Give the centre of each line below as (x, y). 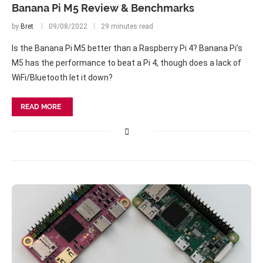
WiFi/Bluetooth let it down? (62, 77)
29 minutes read (127, 26)
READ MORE (41, 107)
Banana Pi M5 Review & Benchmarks (103, 8)
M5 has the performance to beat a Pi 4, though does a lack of (127, 63)
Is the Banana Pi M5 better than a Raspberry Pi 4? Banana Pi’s (127, 48)
